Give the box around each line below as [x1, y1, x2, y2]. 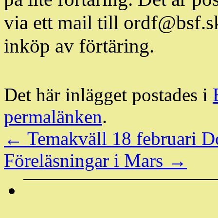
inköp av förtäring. [4, 34, 154, 57]
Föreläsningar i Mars [4, 149, 168, 171]
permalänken [4, 106, 102, 127]
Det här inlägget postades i [4, 84, 213, 105]
